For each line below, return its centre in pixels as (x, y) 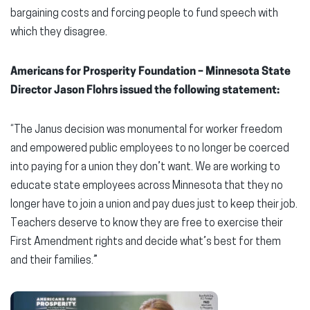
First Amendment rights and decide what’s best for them (146, 243)
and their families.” (54, 261)
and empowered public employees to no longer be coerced (150, 149)
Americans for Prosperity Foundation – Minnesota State (151, 72)
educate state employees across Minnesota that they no (147, 186)
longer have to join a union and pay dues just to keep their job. (154, 205)
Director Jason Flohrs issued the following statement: (145, 91)
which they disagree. (59, 33)
